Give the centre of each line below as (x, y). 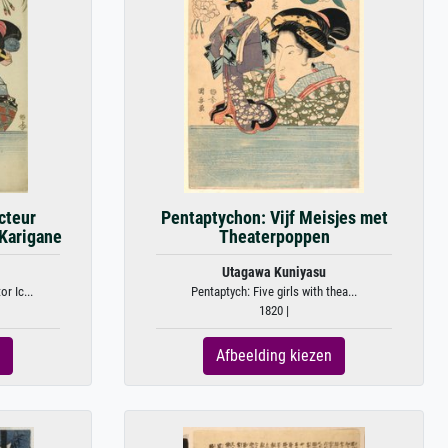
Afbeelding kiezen (274, 355)
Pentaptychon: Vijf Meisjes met (274, 217)
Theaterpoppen (274, 236)
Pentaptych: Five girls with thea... (274, 291)
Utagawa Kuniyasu (274, 272)
